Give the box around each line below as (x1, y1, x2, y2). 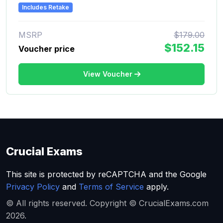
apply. (144, 182, 169, 192)
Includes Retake (22, 3, 70, 11)
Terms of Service (79, 182, 144, 192)
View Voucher (83, 69, 132, 78)
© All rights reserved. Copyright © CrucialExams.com (6, 198, 209, 208)
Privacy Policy (6, 182, 60, 192)
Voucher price (18, 43, 75, 54)
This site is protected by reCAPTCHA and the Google (6, 169, 207, 179)
